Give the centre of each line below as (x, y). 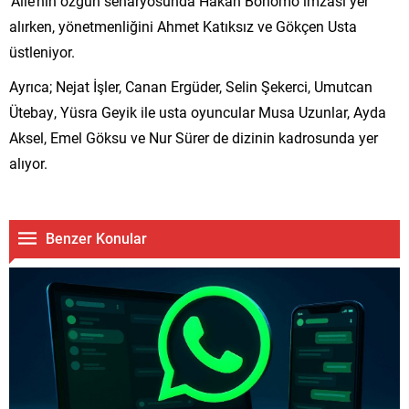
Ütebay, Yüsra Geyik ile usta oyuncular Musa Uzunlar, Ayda (198, 111)
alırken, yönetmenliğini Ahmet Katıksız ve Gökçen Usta (183, 26)
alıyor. (28, 163)
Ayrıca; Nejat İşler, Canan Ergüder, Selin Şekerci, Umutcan (191, 86)
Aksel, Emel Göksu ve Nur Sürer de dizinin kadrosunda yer (194, 137)
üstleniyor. (42, 51)
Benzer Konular (96, 237)
